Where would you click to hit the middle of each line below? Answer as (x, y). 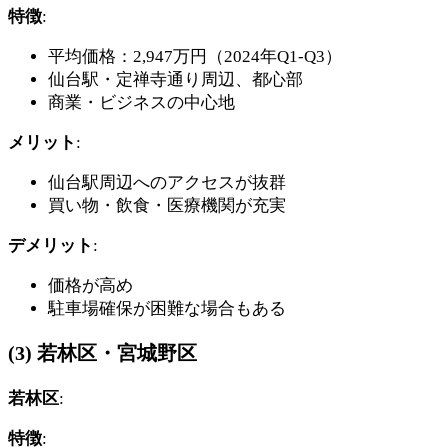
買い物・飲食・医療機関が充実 (167, 205)
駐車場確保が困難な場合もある (167, 308)
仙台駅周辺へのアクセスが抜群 (167, 182)
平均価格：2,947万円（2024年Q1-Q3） (195, 56)
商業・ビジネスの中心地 (141, 102)
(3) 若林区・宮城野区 (102, 352)
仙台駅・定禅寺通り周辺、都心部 (175, 79)
